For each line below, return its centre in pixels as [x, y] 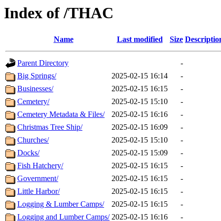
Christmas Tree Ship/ [50, 127]
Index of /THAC [59, 13]
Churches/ [33, 140]
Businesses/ [35, 89]
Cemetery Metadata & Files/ [61, 114]
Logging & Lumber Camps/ [61, 204]
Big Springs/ [37, 76]
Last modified [140, 39]
